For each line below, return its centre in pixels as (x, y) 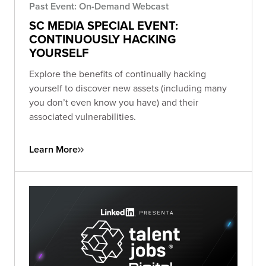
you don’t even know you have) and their (114, 102)
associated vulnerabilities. (83, 117)
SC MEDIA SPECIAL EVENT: (104, 26)
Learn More (53, 150)
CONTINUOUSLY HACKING (102, 39)
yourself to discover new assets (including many (128, 88)
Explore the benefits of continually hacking (118, 74)
